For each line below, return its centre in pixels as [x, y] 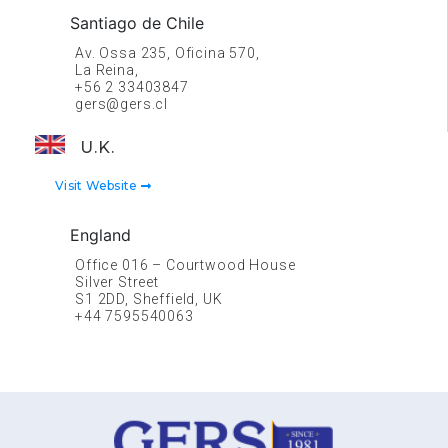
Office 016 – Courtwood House [185, 265]
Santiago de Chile [137, 23]
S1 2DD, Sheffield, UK [149, 299]
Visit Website [98, 185]
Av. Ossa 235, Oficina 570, [167, 53]
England [100, 235]
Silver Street [117, 282]
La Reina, [107, 70]
